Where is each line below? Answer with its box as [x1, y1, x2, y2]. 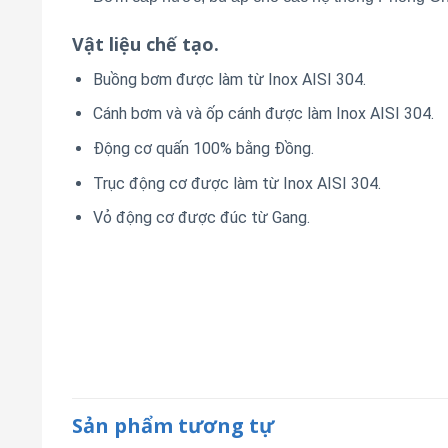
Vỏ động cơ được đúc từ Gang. [92, 208, 310, 228]
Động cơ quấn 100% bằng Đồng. [92, 139, 314, 159]
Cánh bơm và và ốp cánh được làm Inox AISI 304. [92, 104, 434, 124]
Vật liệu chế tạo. [72, 31, 219, 56]
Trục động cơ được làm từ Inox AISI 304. [92, 173, 381, 193]
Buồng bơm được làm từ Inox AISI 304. [92, 69, 366, 89]
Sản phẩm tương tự [72, 411, 274, 439]
